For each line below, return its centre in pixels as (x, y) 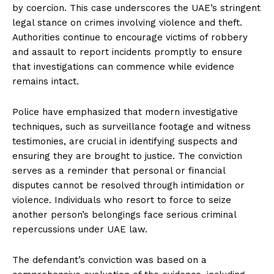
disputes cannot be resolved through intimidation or (128, 186)
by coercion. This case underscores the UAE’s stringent (136, 8)
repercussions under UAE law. (80, 230)
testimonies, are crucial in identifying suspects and (125, 142)
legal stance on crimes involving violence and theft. (127, 23)
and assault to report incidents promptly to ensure (127, 52)
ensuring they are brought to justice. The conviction (127, 156)
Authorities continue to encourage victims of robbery (130, 38)
